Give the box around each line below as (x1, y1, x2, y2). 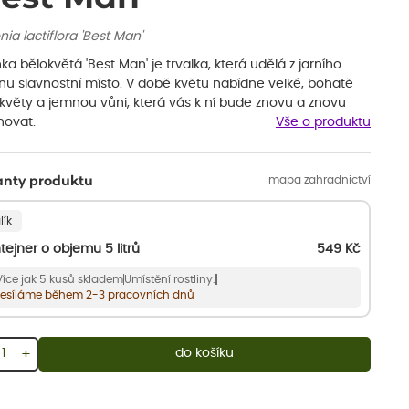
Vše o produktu (276, 116, 371, 130)
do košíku (175, 347, 234, 361)
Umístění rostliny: (124, 274, 216, 286)
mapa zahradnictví (268, 173, 371, 185)
